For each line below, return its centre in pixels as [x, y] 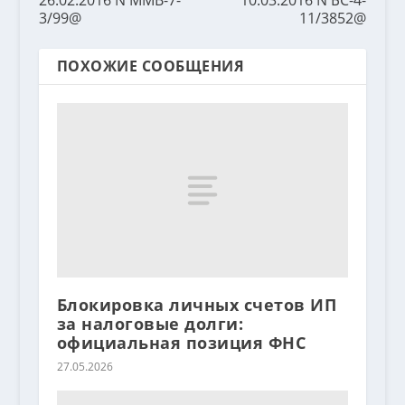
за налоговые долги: [150, 324]
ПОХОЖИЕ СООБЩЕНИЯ [151, 66]
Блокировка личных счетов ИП [197, 305]
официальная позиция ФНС [181, 343]
